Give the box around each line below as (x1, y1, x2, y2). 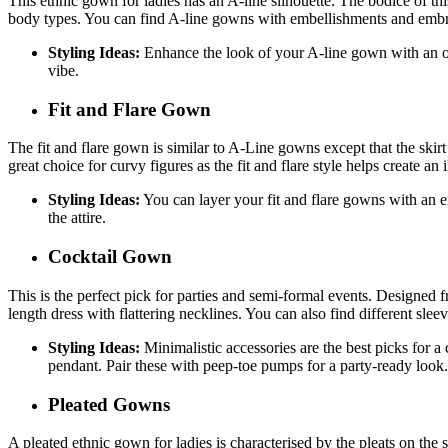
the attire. (48, 209, 110, 227)
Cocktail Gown (48, 246, 172, 268)
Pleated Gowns (48, 393, 170, 415)
